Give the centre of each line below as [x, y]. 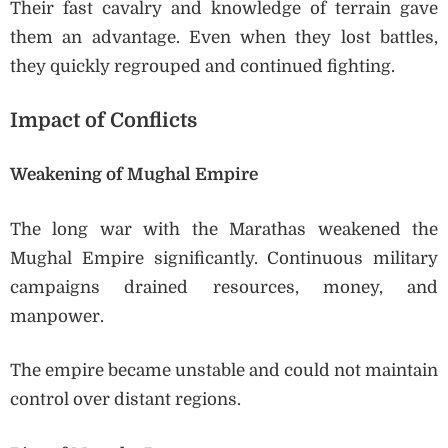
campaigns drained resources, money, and [224, 287]
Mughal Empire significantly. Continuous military [224, 258]
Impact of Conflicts [103, 120]
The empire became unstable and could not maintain [224, 371]
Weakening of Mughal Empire [134, 175]
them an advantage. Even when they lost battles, [224, 38]
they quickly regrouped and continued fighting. [202, 67]
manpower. [57, 316]
